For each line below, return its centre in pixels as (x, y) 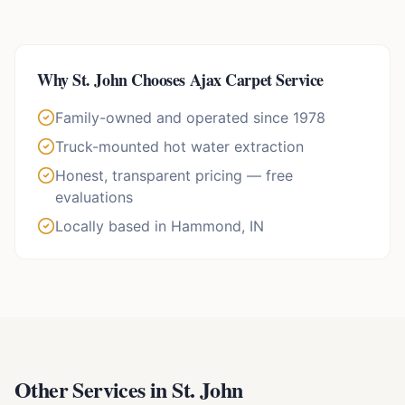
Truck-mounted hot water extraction (179, 147)
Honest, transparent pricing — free (174, 176)
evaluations (94, 198)
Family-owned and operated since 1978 (190, 118)
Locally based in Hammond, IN (160, 226)
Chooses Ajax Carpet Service (226, 80)
